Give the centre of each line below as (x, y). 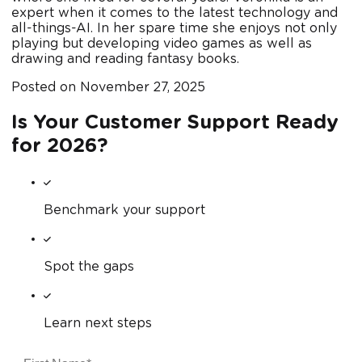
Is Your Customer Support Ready (175, 123)
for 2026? (59, 147)
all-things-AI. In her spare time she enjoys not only (174, 29)
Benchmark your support (124, 210)
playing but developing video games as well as (162, 44)
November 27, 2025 (141, 88)
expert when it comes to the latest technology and (175, 13)
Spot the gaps (89, 267)
